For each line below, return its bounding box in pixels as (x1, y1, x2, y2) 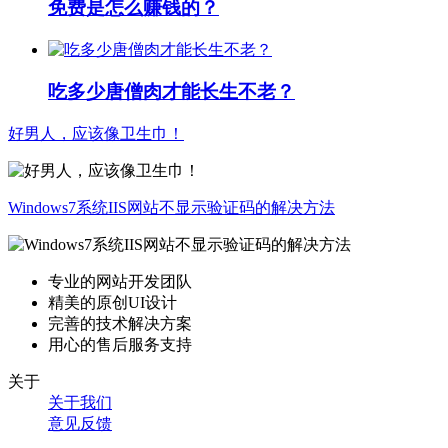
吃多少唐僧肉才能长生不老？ (48, 81, 295, 103)
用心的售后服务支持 (48, 335, 192, 353)
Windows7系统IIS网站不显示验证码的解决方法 (8, 198, 335, 216)
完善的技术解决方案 (48, 314, 192, 332)
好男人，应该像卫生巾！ (8, 124, 184, 142)
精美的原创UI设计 (48, 293, 177, 311)
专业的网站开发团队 (48, 272, 192, 290)
